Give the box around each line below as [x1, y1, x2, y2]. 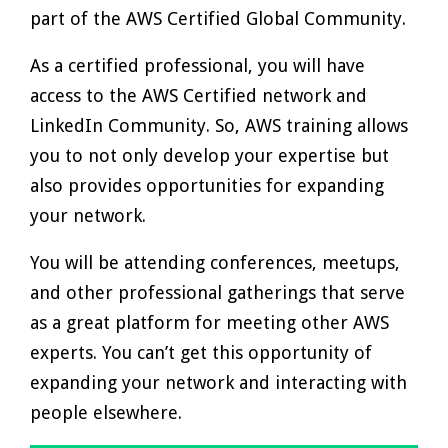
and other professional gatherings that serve [30, 282, 405, 303]
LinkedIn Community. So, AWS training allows [30, 115, 408, 136]
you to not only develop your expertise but [30, 145, 389, 166]
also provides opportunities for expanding [30, 175, 384, 196]
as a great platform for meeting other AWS [30, 312, 389, 333]
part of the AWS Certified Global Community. [30, 8, 406, 29]
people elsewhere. [30, 402, 182, 423]
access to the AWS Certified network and [30, 85, 367, 106]
